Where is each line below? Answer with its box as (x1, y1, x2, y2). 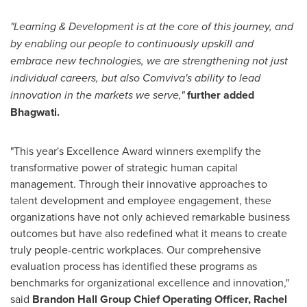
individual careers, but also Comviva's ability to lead (10, 70, 260, 86)
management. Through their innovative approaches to (10, 176, 267, 191)
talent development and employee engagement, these (10, 193, 271, 208)
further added (187, 87, 254, 103)
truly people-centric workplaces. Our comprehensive (10, 242, 261, 257)
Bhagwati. (10, 104, 60, 120)
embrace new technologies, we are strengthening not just (10, 53, 288, 69)
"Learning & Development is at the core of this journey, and (10, 19, 293, 34)
